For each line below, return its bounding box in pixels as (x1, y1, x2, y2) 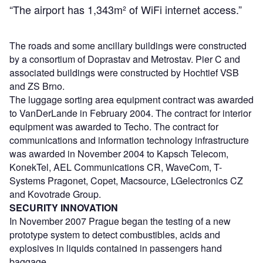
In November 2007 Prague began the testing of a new (9, 214, 231, 228)
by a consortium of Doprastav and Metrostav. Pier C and (9, 52, 240, 66)
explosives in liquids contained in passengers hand (9, 241, 222, 255)
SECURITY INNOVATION (9, 200, 118, 214)
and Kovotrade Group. (9, 187, 101, 201)
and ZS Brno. (9, 79, 65, 93)
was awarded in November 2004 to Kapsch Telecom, (9, 146, 228, 160)
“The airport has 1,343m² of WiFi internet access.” (9, 1, 242, 17)
